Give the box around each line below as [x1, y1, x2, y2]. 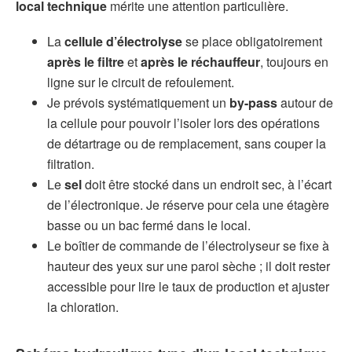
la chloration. [47, 297, 119, 316]
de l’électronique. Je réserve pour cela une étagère [47, 195, 329, 214]
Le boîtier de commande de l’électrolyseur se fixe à [47, 236, 329, 255]
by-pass [229, 93, 277, 112]
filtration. [47, 154, 94, 173]
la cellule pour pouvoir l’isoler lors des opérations [47, 113, 320, 132]
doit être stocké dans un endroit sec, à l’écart [82, 174, 332, 193]
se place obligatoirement [182, 31, 322, 50]
